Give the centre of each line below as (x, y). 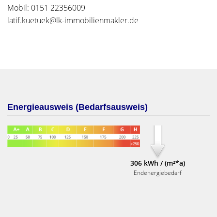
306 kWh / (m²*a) (157, 163)
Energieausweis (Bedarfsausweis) (77, 107)
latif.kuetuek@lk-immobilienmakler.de (73, 20)
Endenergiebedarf (157, 173)
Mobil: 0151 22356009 (46, 8)
